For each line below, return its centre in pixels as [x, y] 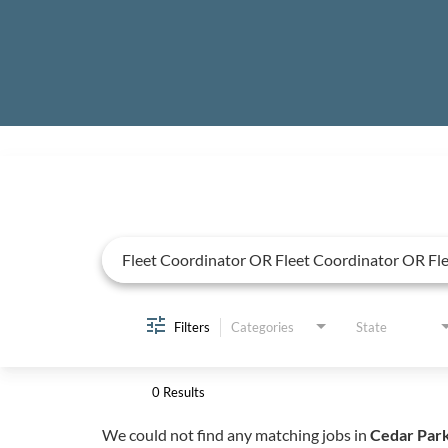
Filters [192, 326]
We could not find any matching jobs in [236, 434]
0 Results [178, 391]
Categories [262, 326]
